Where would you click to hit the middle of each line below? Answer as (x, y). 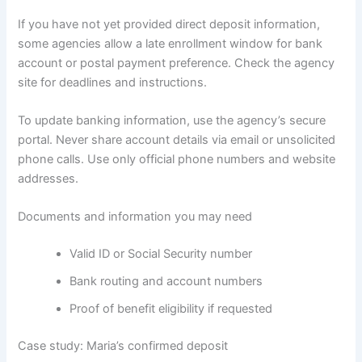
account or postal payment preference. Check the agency (177, 63)
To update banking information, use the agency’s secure (172, 121)
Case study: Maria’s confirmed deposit (123, 346)
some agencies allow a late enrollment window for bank (170, 43)
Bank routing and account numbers (166, 282)
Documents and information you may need (135, 217)
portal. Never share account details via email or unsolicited (177, 140)
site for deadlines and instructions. (113, 82)
